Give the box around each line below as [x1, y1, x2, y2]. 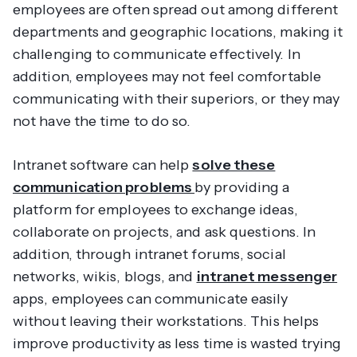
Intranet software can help [13, 156, 193, 175]
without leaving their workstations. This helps [13, 312, 320, 331]
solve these [192, 156, 276, 175]
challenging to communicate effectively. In [13, 45, 300, 64]
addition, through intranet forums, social [13, 245, 286, 264]
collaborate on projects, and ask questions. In [13, 223, 316, 241]
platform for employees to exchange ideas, [13, 201, 298, 219]
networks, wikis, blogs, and [13, 268, 197, 286]
